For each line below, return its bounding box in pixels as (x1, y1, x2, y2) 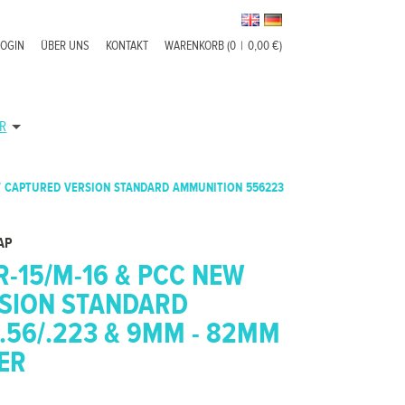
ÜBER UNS (41, 39, 90, 53)
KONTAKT (106, 39, 149, 53)
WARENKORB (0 (165, 39, 237, 53)
